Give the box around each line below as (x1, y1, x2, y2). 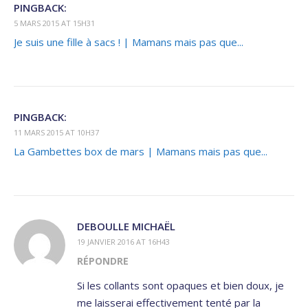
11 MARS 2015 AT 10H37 (14, 127, 99, 138)
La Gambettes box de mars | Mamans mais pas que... (14, 144, 267, 159)
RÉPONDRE (77, 254, 129, 268)
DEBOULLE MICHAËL (77, 219, 175, 234)
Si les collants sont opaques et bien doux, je (77, 278, 284, 293)
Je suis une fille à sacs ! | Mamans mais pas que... (14, 35, 243, 49)
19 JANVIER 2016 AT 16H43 (77, 236, 170, 247)
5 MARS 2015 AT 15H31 (14, 18, 95, 29)
